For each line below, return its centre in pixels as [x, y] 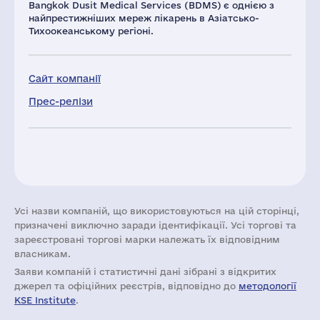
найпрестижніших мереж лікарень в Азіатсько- [144, 18]
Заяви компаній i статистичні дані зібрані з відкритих [145, 271]
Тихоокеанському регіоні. [91, 31]
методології [267, 286]
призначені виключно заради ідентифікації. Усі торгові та [155, 225]
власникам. [42, 254]
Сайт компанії [65, 79]
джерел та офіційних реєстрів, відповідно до [126, 286]
